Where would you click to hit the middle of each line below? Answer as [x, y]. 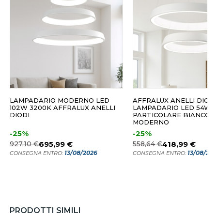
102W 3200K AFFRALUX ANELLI [62, 108]
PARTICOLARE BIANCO [171, 115]
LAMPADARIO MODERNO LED [60, 101]
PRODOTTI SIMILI [45, 211]
